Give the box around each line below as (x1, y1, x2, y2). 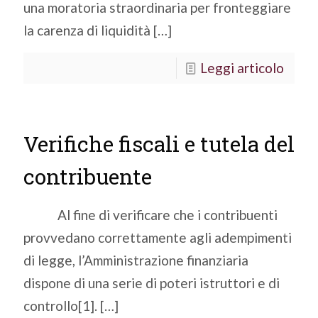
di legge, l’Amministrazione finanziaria (23, 252, 248, 268)
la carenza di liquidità (23, 22, 150, 38)
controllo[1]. (23, 297, 97, 314)
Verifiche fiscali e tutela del (23, 130, 295, 158)
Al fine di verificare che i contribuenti (23, 207, 278, 223)
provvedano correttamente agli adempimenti (23, 229, 292, 246)
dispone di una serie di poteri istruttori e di (23, 275, 280, 291)
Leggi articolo (200, 60, 284, 76)
